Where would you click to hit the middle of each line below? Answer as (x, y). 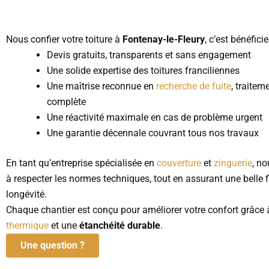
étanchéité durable (120, 226)
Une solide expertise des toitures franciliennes (143, 71)
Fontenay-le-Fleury (164, 40)
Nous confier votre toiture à (64, 40)
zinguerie (233, 163)
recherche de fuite (194, 86)
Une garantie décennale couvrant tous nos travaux (153, 133)
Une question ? (53, 246)
